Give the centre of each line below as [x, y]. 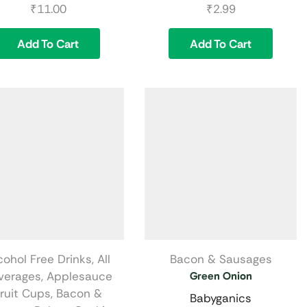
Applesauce [79, 277]
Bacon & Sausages [221, 259]
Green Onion [221, 276]
